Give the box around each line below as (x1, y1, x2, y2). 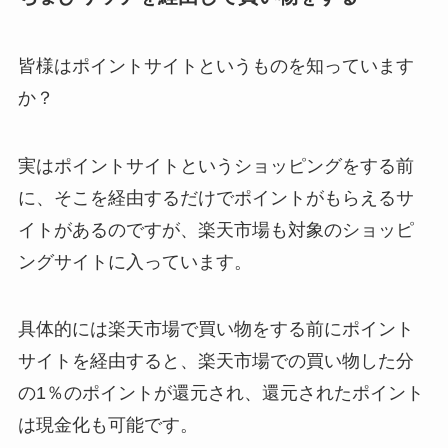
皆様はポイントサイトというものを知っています (17, 55, 414, 76)
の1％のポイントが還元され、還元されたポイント (17, 383, 424, 404)
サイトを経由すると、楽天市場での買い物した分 (17, 351, 414, 372)
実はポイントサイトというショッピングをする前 (17, 155, 414, 176)
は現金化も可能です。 (17, 415, 198, 436)
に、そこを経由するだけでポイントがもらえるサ (17, 187, 414, 208)
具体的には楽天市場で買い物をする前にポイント (17, 319, 414, 340)
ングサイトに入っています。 (17, 251, 252, 272)
